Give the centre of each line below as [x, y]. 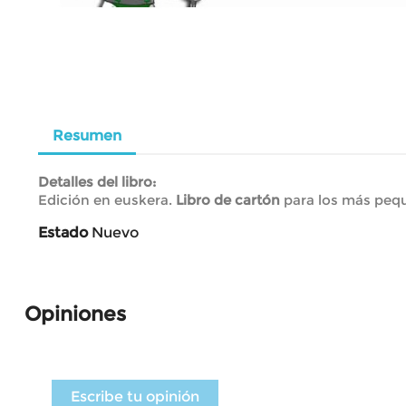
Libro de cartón [228, 199]
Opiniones [75, 314]
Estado [63, 232]
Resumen [87, 135]
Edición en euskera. [107, 199]
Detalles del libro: [97, 181]
